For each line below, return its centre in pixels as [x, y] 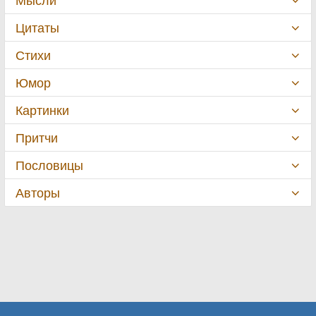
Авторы [38, 193]
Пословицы [49, 165]
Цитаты [37, 28]
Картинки [42, 110]
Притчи [37, 138]
